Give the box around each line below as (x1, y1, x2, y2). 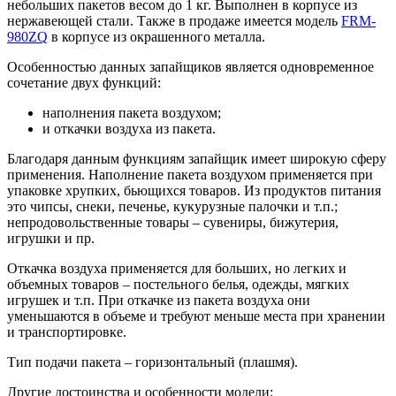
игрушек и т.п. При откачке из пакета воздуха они (7, 292, 310, 308)
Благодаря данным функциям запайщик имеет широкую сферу (7, 150, 386, 166)
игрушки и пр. (7, 230, 95, 246)
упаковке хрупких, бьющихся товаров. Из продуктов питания (7, 182, 381, 198)
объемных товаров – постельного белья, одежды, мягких (7, 276, 349, 292)
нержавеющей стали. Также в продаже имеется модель (7, 12, 341, 28)
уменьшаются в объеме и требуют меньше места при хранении (7, 308, 385, 324)
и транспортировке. (7, 324, 126, 339)
